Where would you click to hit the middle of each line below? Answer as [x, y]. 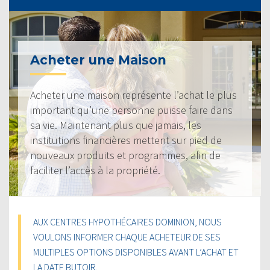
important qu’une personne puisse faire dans [131, 110]
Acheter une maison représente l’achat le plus [133, 95]
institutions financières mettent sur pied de [126, 140]
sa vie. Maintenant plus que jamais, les [116, 125]
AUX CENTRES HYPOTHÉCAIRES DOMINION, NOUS [127, 221]
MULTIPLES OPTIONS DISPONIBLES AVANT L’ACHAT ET [136, 252]
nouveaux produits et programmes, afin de [125, 155]
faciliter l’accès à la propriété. [95, 170]
